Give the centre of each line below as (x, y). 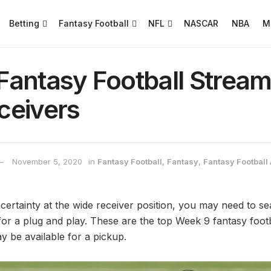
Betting (24, 23)
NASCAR (201, 23)
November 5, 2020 (47, 162)
